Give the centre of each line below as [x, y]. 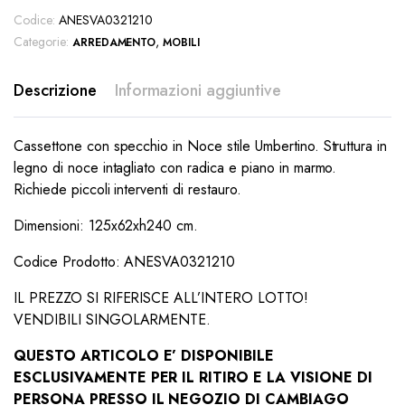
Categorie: [41, 41]
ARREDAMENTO [114, 42]
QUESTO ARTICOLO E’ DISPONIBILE [144, 355]
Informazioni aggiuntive [198, 90]
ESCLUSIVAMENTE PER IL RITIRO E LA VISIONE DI [193, 377]
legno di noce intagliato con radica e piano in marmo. [175, 167]
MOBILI [182, 42]
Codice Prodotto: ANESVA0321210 [125, 261]
